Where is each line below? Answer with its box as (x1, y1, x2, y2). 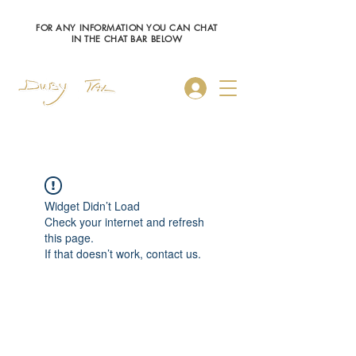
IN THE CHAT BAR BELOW (71, 33, 183, 44)
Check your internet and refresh (44, 213, 204, 230)
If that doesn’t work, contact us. (44, 245, 201, 261)
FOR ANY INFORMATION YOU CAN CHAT (36, 21, 218, 33)
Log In (219, 79, 253, 96)
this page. (44, 229, 94, 246)
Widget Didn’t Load (44, 197, 140, 214)
